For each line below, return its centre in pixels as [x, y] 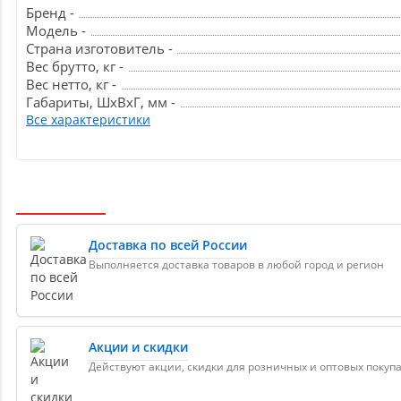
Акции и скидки [138, 347]
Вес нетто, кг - [71, 85]
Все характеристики [88, 120]
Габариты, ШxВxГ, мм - [101, 102]
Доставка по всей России [168, 245]
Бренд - [50, 13]
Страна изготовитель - [99, 49]
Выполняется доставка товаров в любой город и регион [236, 265]
